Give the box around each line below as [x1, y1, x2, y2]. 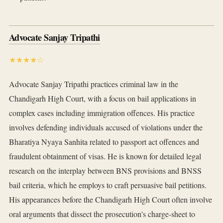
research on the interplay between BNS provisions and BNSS [9, 165, 202, 176]
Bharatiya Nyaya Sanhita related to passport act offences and [9, 136, 199, 147]
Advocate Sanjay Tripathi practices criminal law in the [9, 79, 178, 90]
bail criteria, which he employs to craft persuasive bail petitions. [9, 180, 207, 191]
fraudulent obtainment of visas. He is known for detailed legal [9, 151, 201, 162]
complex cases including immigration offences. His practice [9, 108, 195, 118]
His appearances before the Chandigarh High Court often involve [9, 194, 212, 205]
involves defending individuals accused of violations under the [9, 122, 203, 133]
